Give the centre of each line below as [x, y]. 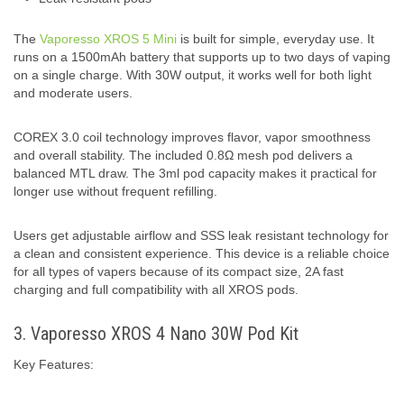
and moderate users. [73, 92]
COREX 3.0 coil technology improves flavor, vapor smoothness [192, 137]
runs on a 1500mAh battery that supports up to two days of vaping [202, 56]
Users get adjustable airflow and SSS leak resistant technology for [201, 235]
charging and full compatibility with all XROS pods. [156, 289]
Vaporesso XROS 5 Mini [108, 38]
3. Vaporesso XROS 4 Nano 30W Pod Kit [156, 333]
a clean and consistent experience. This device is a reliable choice [202, 253]
